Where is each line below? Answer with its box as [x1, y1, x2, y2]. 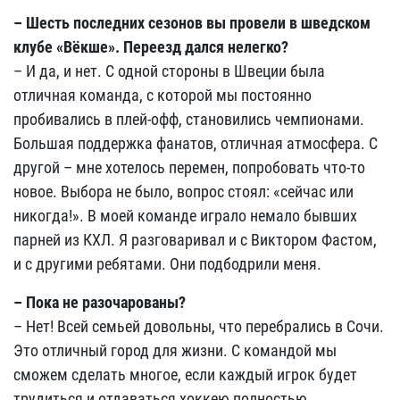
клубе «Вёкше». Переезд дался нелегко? [13, 37, 288, 56]
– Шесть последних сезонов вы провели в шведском [13, 13, 371, 32]
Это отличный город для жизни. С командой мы [13, 341, 337, 360]
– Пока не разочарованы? [13, 293, 186, 312]
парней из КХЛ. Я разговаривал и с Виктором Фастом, [13, 230, 377, 249]
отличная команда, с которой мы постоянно [13, 86, 312, 104]
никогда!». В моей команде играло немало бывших [13, 206, 357, 225]
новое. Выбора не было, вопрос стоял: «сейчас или [13, 182, 354, 201]
